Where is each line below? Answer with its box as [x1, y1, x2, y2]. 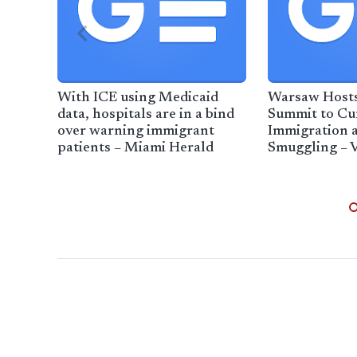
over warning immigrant [57, 124, 214, 139]
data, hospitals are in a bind [57, 108, 234, 123]
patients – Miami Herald [57, 141, 214, 156]
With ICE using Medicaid [57, 91, 218, 106]
